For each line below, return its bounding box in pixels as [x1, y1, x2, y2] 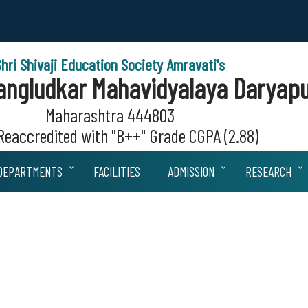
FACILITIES [93, 164, 140, 179]
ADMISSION [168, 164, 214, 179]
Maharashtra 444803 [45, 104, 175, 126]
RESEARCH [245, 164, 291, 179]
